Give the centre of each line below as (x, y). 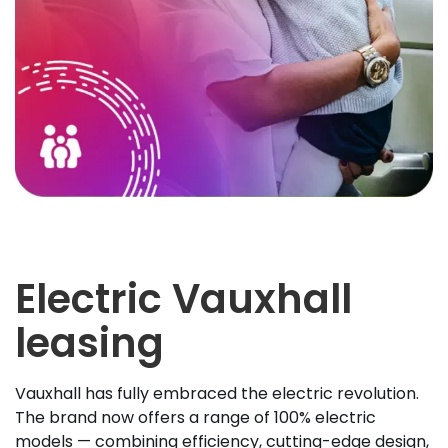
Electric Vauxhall (183, 299)
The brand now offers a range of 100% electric (195, 418)
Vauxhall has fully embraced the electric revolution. (217, 394)
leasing (89, 343)
